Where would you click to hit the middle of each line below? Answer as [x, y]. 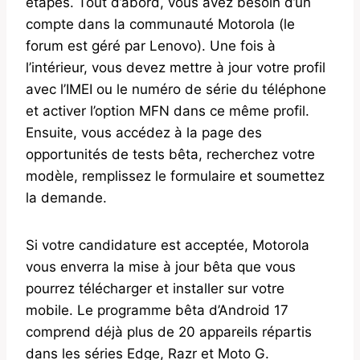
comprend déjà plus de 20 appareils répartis [169, 331]
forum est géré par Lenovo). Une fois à [151, 45]
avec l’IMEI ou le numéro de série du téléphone [176, 89]
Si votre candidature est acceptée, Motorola [168, 245]
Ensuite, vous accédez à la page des [144, 132]
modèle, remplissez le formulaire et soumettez [175, 176]
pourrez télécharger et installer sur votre [155, 288]
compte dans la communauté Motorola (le [160, 24]
